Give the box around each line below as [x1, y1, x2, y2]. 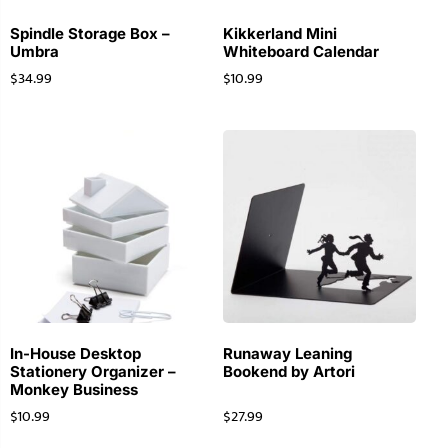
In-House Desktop [10, 343, 141, 363]
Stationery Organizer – [10, 361, 176, 381]
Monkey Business [10, 379, 138, 399]
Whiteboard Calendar [222, 41, 379, 61]
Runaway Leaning [222, 343, 352, 363]
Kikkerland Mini [222, 23, 337, 43]
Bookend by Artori [222, 361, 355, 381]
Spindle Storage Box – [10, 23, 170, 43]
